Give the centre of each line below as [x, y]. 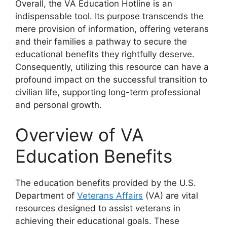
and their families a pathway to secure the [101, 41]
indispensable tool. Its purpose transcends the [109, 16]
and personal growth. [59, 105]
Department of [46, 196]
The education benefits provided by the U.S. [106, 183]
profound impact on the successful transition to [111, 79]
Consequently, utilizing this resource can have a [112, 67]
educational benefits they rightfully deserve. [105, 54]
